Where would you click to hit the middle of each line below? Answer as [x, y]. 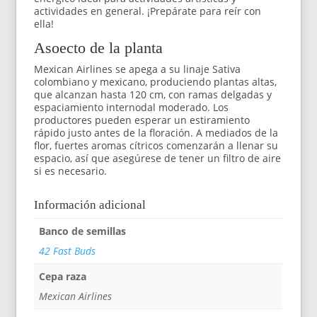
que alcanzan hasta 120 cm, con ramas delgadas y [153, 95]
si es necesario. [71, 171]
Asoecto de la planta [99, 48]
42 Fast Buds [68, 251]
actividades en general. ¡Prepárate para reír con [148, 11]
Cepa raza [63, 277]
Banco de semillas [83, 231]
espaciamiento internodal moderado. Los [132, 108]
